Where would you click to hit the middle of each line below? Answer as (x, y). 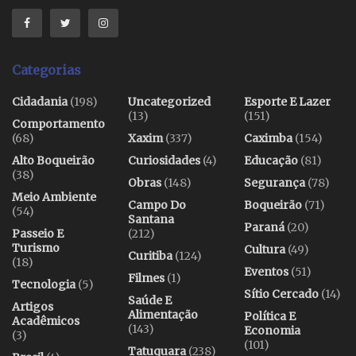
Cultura (265, 249)
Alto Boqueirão (53, 160)
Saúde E (150, 300)
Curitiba (150, 255)
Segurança (275, 182)
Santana (151, 219)
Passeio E (38, 233)
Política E (270, 316)
